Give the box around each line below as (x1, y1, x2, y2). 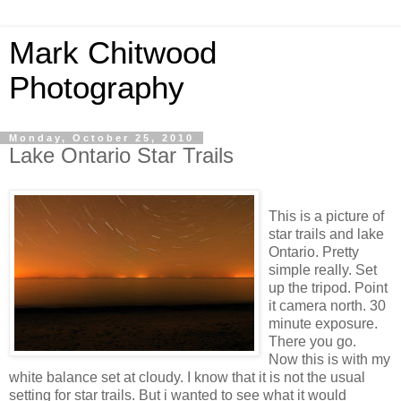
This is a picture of (269, 208, 384, 224)
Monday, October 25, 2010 (9, 132, 194, 143)
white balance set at (9, 369, 139, 385)
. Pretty (315, 243, 359, 260)
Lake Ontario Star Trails (9, 143, 234, 167)
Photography (9, 71, 184, 105)
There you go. (269, 333, 356, 349)
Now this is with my (269, 351, 390, 367)
